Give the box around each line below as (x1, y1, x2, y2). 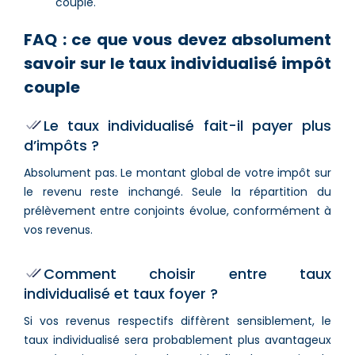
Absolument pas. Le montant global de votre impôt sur (24, 164, 331, 181)
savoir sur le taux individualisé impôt (24, 52, 331, 74)
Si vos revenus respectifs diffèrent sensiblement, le (24, 312, 331, 329)
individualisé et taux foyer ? (24, 283, 218, 303)
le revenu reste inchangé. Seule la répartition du (24, 183, 331, 200)
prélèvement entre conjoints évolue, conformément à (24, 202, 331, 219)
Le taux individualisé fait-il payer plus (44, 115, 331, 136)
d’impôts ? (24, 135, 99, 155)
